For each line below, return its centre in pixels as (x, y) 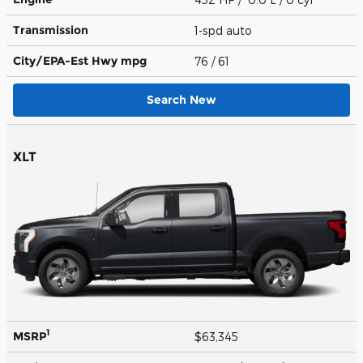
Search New (181, 99)
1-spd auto (225, 30)
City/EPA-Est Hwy (67, 60)
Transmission (51, 30)
